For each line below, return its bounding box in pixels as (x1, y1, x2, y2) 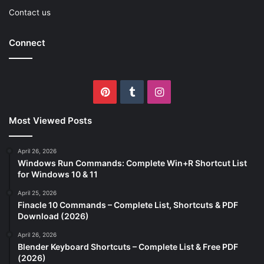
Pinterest (109, 85, 154, 98)
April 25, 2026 (18, 189, 57, 196)
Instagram (163, 85, 214, 98)
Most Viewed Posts (9, 114, 92, 126)
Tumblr (135, 85, 170, 98)
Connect (9, 37, 45, 48)
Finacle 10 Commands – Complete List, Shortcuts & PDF (18, 199, 238, 210)
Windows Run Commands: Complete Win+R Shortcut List (18, 157, 247, 168)
